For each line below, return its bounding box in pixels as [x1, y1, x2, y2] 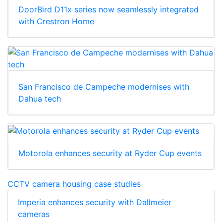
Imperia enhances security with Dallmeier [18, 197, 171, 207]
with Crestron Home [18, 16, 94, 26]
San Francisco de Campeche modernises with [18, 81, 189, 92]
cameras [18, 209, 50, 219]
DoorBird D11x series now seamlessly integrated [18, 4, 199, 14]
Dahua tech [18, 93, 61, 104]
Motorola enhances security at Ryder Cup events [18, 148, 202, 158]
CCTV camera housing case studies [7, 178, 141, 189]
